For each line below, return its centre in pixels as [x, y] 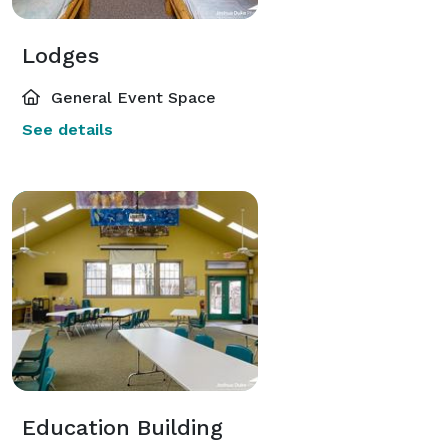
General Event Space [131, 97]
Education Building [122, 427]
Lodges [60, 55]
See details [67, 129]
